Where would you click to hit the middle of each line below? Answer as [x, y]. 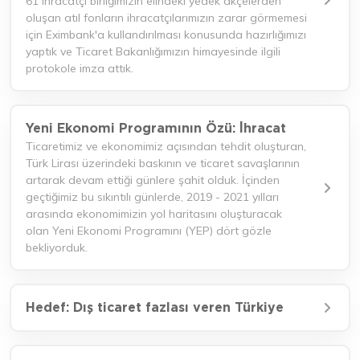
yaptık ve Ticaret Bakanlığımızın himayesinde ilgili [153, 51]
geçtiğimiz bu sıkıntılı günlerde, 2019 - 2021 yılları [152, 197]
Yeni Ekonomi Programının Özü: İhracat [156, 128]
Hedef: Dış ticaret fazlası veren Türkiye [155, 307]
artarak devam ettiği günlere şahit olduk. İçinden [153, 180]
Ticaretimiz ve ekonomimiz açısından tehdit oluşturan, [166, 146]
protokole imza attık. [80, 68]
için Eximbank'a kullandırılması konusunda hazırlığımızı [166, 35]
